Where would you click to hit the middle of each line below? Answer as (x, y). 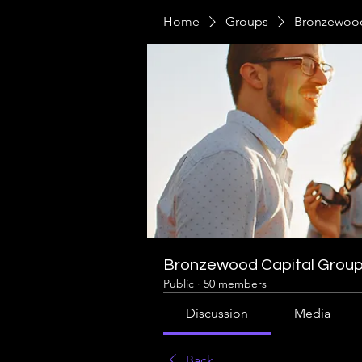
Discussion (217, 313)
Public (179, 284)
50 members (235, 284)
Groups (247, 21)
